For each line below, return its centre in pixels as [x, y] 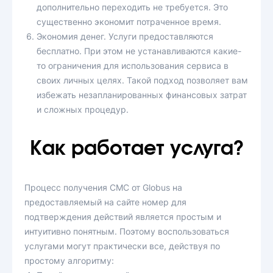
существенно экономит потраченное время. [129, 22]
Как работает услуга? [136, 149]
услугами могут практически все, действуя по [122, 246]
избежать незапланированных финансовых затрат [142, 95]
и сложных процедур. [83, 109]
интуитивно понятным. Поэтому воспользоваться [127, 231]
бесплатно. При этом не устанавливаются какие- [139, 51]
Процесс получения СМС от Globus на [103, 187]
